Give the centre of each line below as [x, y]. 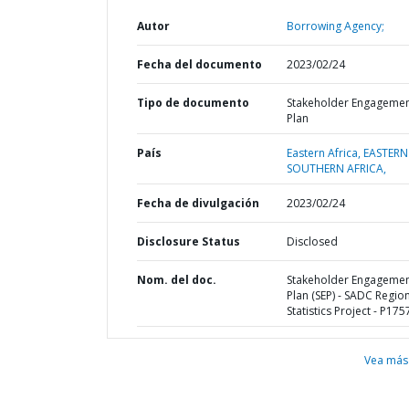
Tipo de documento [193, 103]
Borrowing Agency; [335, 26]
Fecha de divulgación [198, 203]
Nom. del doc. [177, 280]
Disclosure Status [189, 241]
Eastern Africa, [325, 153]
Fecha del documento [199, 64]
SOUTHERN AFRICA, [336, 168]
